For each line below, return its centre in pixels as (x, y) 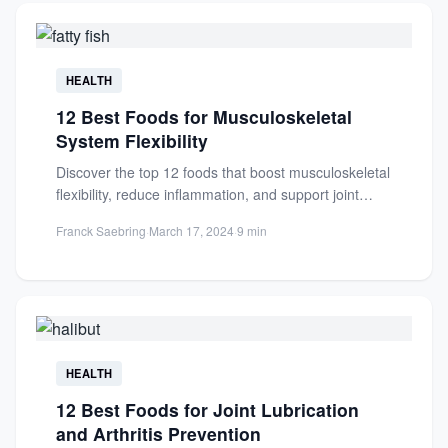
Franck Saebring (101, 230)
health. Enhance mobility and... (153, 216)
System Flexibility (132, 140)
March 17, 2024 (191, 230)
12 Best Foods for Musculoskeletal (204, 116)
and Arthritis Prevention (158, 433)
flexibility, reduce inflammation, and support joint (207, 194)
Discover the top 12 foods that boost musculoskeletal (223, 172)
